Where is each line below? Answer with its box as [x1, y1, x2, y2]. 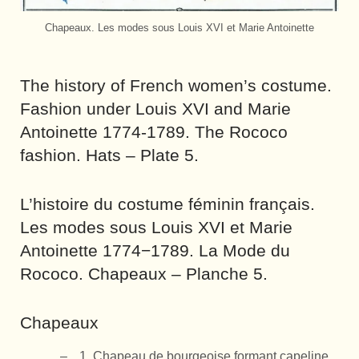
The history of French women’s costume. [20, 76, 332, 95]
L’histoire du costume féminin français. [20, 195, 315, 214]
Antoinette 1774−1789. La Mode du [20, 241, 290, 260]
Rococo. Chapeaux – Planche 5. [20, 264, 268, 284]
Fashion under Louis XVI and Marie [20, 99, 291, 119]
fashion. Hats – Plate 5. [20, 146, 199, 165]
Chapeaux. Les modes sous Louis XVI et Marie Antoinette [45, 22, 314, 34]
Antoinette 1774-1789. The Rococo [20, 123, 288, 142]
